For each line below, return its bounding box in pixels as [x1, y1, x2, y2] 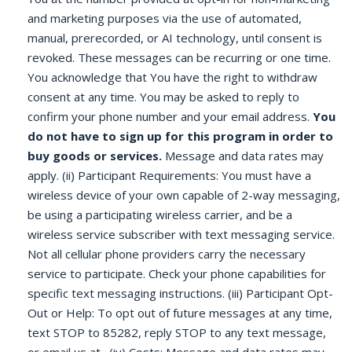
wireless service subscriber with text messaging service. [27, 226, 335, 242]
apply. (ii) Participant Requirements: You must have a [27, 167, 311, 183]
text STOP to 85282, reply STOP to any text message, [27, 324, 326, 340]
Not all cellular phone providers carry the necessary [27, 246, 306, 262]
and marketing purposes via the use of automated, [27, 10, 302, 26]
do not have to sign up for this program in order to [27, 128, 333, 144]
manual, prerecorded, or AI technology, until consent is [27, 30, 322, 46]
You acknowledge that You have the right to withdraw [27, 69, 317, 85]
